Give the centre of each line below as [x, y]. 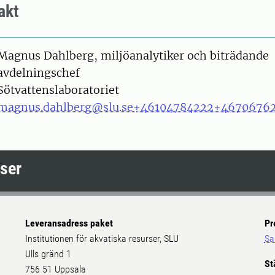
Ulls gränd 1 [48, 254]
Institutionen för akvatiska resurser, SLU [102, 239]
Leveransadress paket [69, 223]
